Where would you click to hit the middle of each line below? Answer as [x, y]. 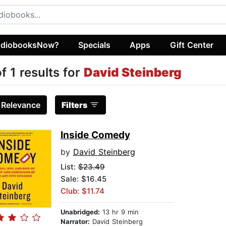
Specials [95, 45]
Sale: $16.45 [83, 179]
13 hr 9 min [119, 212]
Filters [74, 105]
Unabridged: [80, 212]
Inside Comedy [95, 135]
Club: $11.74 [82, 191]
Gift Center [191, 45]
